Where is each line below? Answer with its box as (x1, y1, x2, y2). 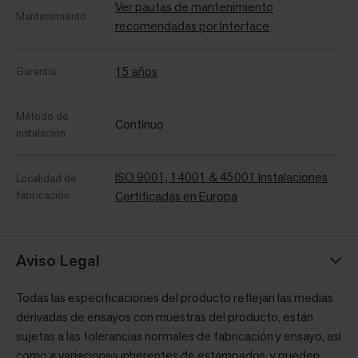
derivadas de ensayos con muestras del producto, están (16, 308, 313, 326)
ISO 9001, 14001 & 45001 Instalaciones (115, 169, 328, 186)
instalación (16, 125, 66, 141)
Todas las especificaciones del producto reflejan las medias (16, 289, 333, 307)
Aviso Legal (16, 250, 100, 272)
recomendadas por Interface (115, 18, 269, 35)
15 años (115, 63, 157, 81)
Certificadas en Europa (115, 188, 237, 205)
